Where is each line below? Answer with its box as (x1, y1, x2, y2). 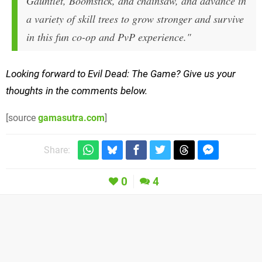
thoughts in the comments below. (6, 85, 147, 97)
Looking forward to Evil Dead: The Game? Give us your (6, 68, 236, 80)
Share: (43, 144, 70, 156)
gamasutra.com (38, 112, 105, 124)
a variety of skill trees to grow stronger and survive (26, 12, 244, 26)
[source (6, 112, 38, 124)
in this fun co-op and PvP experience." (26, 30, 191, 44)
